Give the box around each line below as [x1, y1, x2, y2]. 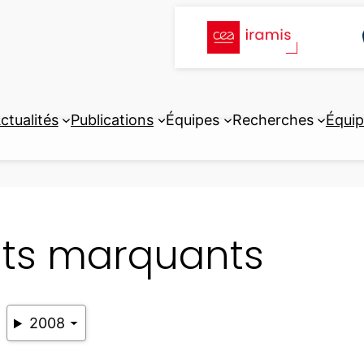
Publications [71, 110, 154, 128]
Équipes [166, 110, 220, 128]
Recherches [232, 110, 314, 128]
